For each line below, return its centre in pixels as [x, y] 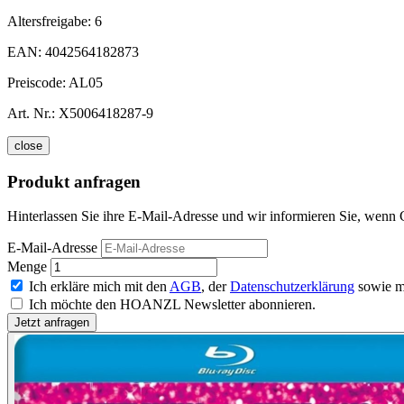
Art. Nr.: [31, 113]
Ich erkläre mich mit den [99, 287]
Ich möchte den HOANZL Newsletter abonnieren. [172, 305]
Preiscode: [38, 82]
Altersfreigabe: [51, 21]
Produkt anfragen [74, 181]
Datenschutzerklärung [292, 287]
